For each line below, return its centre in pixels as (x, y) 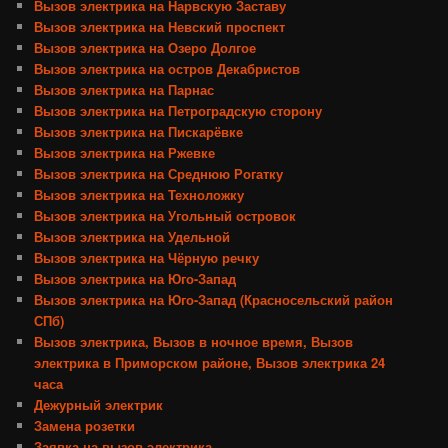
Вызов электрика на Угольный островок (165, 216)
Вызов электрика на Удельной (132, 237)
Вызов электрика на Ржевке (125, 153)
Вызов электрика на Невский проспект (160, 27)
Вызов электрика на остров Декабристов (167, 69)
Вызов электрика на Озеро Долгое (145, 48)
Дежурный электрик (99, 405)
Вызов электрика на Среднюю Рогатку (159, 174)
